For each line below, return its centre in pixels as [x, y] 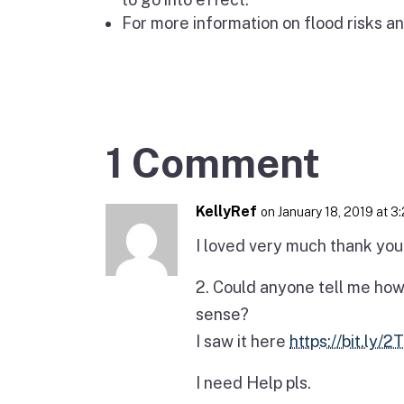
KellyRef [226, 211]
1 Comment [213, 163]
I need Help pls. [253, 383]
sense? [222, 314]
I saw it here [243, 341]
